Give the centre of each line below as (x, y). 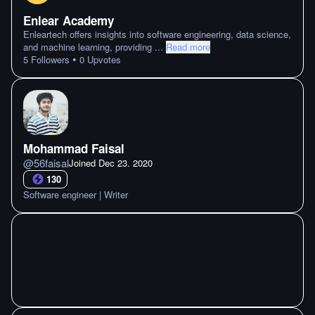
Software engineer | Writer (76, 194)
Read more (188, 47)
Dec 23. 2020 (126, 163)
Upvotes (103, 59)
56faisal (51, 163)
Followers (49, 59)
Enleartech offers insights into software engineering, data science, (157, 34)
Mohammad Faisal (74, 148)
